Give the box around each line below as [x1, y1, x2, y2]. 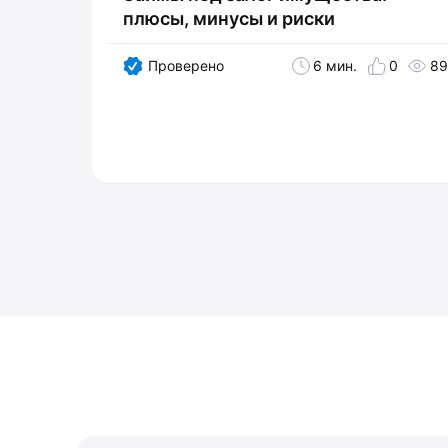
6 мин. [313, 57, 358, 75]
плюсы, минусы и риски [123, 8, 335, 30]
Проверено [147, 57, 224, 75]
